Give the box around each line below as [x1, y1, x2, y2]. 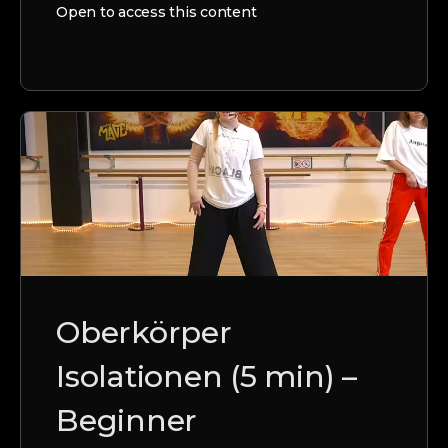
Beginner [56, 401, 198, 439]
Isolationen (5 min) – [56, 357, 357, 395]
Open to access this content [56, 2, 257, 21]
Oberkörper [56, 313, 232, 351]
